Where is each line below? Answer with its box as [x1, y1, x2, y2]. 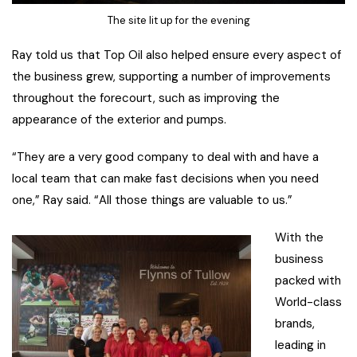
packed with [275, 273, 341, 289]
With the [275, 229, 324, 246]
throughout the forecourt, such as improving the [12, 90, 280, 107]
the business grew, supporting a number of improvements [12, 69, 331, 85]
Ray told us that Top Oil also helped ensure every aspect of [12, 47, 341, 64]
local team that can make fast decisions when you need [12, 171, 319, 187]
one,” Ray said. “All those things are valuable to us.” [12, 192, 292, 209]
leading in [275, 337, 326, 354]
